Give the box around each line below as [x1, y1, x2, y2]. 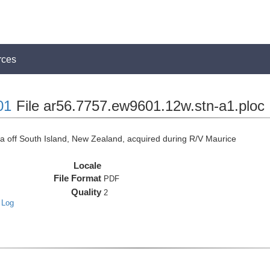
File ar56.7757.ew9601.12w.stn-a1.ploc [11, 98, 265, 114]
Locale [74, 160, 102, 171]
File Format [54, 173, 102, 183]
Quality [71, 187, 102, 197]
